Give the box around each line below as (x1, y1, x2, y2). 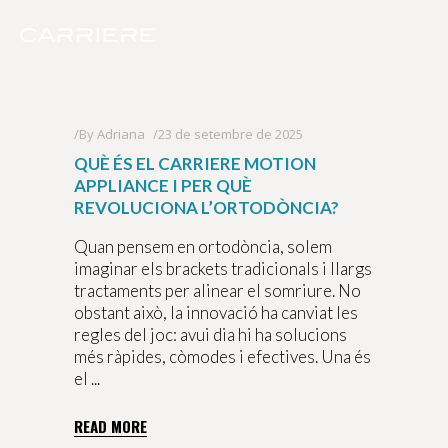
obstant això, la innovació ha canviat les (74, 302, 358, 323)
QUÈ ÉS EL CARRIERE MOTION (74, 153, 316, 174)
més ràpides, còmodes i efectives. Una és (74, 346, 371, 367)
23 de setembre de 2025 (158, 125, 303, 143)
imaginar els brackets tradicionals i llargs (74, 258, 372, 279)
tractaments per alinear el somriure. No (74, 280, 361, 301)
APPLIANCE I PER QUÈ (74, 175, 252, 196)
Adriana (97, 125, 145, 143)
